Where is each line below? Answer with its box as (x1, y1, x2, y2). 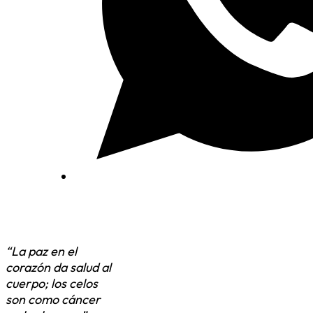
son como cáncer (6, 291, 101, 308)
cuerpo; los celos (6, 275, 98, 292)
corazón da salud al (6, 259, 111, 276)
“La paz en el (6, 243, 77, 260)
